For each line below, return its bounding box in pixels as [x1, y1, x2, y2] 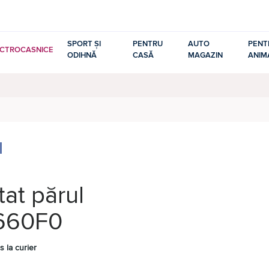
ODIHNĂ [67, 50, 97, 61]
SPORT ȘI [67, 39, 101, 49]
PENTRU [132, 39, 163, 49]
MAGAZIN [188, 50, 223, 61]
